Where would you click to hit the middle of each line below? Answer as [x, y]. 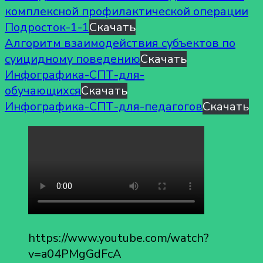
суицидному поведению [73, 59]
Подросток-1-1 [47, 27]
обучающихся [43, 90]
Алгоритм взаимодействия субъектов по [120, 43]
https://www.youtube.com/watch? [119, 238]
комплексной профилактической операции [127, 11]
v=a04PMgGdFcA [75, 254]
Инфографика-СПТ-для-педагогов [104, 106]
